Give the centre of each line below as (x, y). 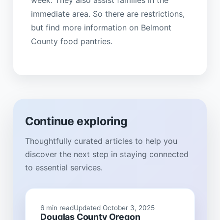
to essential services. (64, 168)
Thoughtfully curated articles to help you (101, 141)
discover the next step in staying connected (107, 154)
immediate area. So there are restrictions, (108, 14)
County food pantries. (71, 41)
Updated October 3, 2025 (114, 207)
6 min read (57, 207)
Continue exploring (76, 121)
